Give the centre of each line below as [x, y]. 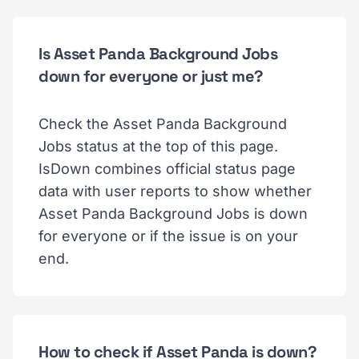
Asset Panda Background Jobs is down [173, 214]
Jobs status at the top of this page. [158, 146]
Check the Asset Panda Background [163, 124]
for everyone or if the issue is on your [168, 236]
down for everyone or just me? [151, 76]
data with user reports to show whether [175, 191]
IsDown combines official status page [167, 169]
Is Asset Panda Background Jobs [158, 54]
